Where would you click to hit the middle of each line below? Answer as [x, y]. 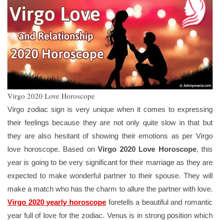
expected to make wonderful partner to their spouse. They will [110, 176]
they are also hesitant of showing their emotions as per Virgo [110, 136]
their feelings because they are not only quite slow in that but [110, 123]
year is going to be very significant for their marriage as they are [110, 163]
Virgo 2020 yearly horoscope [57, 202]
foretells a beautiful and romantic [159, 202]
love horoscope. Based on [53, 149]
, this [204, 149]
